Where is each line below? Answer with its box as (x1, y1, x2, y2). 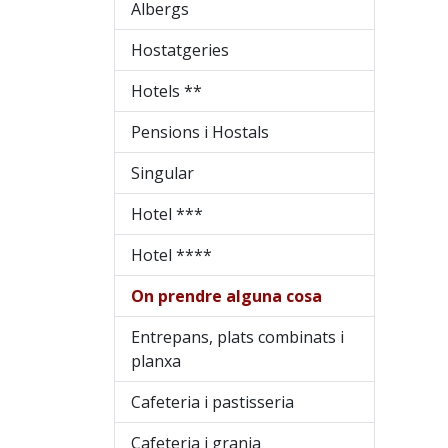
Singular (131, 162, 194, 185)
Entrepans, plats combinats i (131, 326, 344, 349)
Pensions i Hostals (131, 121, 269, 144)
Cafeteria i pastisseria (131, 391, 294, 414)
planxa (131, 350, 181, 373)
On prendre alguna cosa (131, 285, 322, 308)
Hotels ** (131, 80, 202, 103)
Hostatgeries (131, 39, 229, 62)
